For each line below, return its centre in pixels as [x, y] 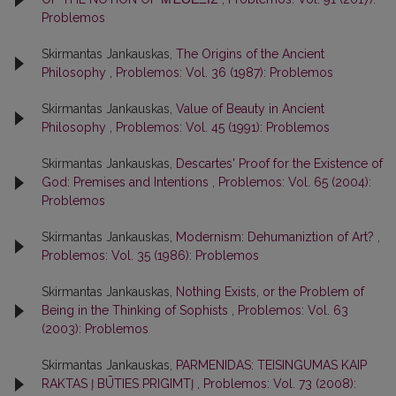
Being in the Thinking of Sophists [137, 310]
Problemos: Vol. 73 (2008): [280, 384]
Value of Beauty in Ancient [250, 109]
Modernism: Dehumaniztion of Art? [277, 237]
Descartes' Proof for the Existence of [279, 164]
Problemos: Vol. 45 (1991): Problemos [223, 127]
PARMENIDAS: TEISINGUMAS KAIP [271, 365]
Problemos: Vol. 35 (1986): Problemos [150, 255]
